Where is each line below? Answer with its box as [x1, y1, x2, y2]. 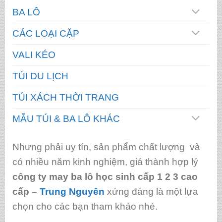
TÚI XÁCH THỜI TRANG [12, 92, 119, 103]
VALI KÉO [12, 50, 55, 60]
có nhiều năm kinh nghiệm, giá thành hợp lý [12, 156, 198, 167]
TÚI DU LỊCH [12, 71, 68, 82]
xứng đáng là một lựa [104, 186, 198, 197]
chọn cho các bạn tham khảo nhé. [12, 201, 158, 212]
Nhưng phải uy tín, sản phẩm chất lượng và [12, 141, 200, 152]
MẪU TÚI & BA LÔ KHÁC [12, 113, 120, 124]
